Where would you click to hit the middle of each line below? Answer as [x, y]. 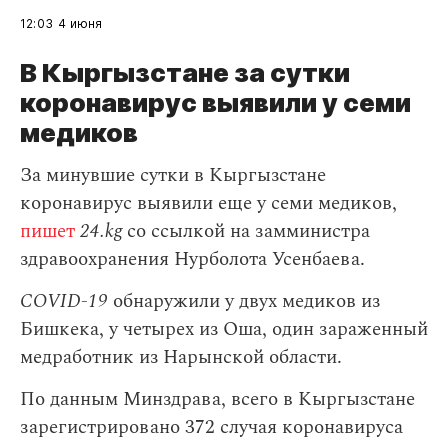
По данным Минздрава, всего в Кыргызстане [217, 399]
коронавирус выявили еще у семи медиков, [208, 203]
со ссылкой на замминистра [246, 231]
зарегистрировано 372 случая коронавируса [211, 427]
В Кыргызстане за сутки [185, 72]
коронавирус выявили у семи [215, 102]
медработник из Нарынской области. [181, 357]
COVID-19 [64, 301]
